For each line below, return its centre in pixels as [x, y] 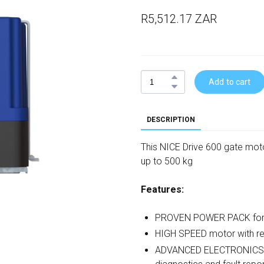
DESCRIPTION [171, 120]
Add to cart [230, 82]
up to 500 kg [167, 161]
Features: [162, 190]
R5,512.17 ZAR [179, 19]
